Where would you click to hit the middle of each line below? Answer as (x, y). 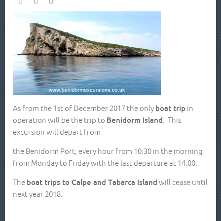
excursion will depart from (57, 132)
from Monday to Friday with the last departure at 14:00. (105, 163)
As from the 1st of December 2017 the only (84, 108)
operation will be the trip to (60, 120)
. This (172, 120)
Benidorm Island (135, 120)
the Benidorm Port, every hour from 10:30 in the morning (108, 151)
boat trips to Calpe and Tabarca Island (92, 182)
